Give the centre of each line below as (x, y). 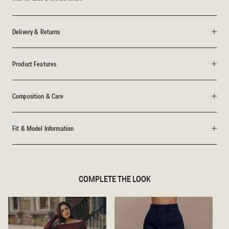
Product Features (35, 64)
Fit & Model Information (43, 129)
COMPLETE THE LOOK (114, 179)
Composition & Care (38, 96)
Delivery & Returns (36, 32)
